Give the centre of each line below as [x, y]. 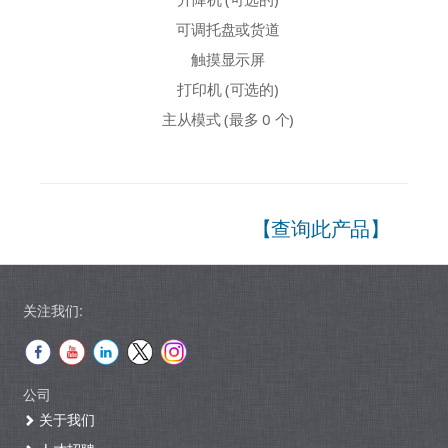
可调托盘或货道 [228, 28]
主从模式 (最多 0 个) [227, 118]
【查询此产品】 [320, 226]
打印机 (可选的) [228, 88]
